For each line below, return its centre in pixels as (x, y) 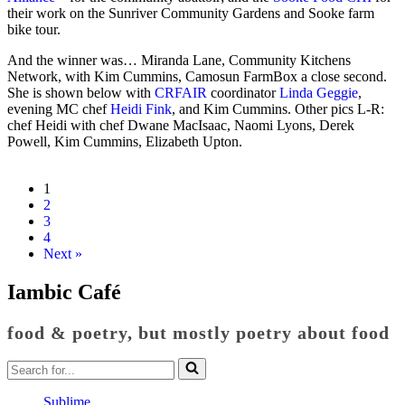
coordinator (245, 92)
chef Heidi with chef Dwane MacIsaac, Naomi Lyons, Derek (181, 125)
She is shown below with (81, 92)
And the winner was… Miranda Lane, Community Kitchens (179, 60)
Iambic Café (64, 292)
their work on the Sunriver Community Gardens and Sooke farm (191, 13)
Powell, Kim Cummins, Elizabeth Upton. (125, 141)
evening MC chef (59, 108)
